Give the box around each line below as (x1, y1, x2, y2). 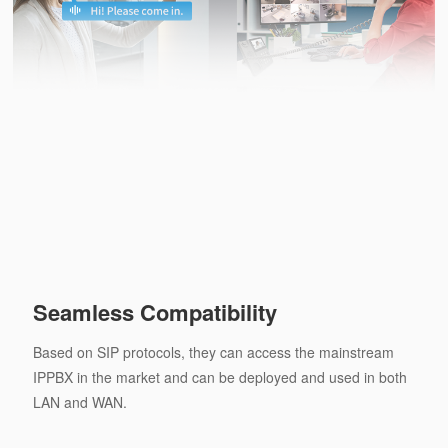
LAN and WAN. (32, 392, 127, 413)
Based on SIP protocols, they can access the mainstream (32, 342, 394, 363)
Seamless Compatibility (32, 296, 277, 329)
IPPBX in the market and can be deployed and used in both (32, 367, 407, 388)
